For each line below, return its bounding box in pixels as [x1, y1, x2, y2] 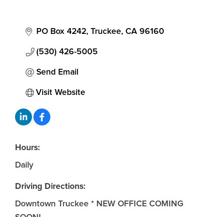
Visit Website [36, 88, 85, 97]
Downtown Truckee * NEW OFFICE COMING [15, 200, 184, 209]
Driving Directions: [15, 181, 85, 192]
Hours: [15, 142, 40, 153]
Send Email [36, 68, 78, 77]
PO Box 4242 [36, 27, 86, 36]
